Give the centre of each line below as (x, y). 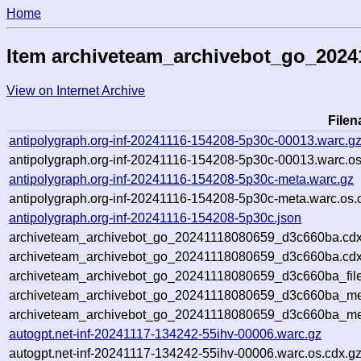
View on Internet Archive (76, 90)
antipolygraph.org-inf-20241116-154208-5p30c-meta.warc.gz (182, 179)
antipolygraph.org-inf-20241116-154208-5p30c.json (156, 218)
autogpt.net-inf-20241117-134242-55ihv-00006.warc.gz (166, 334)
